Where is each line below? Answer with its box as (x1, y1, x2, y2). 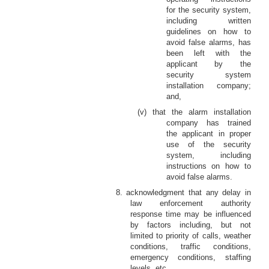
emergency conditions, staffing (130, 253, 251, 262)
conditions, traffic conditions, (130, 242, 251, 251)
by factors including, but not (130, 220, 251, 229)
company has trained (166, 118, 251, 127)
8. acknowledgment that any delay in (115, 188, 251, 197)
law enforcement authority (130, 199, 251, 208)
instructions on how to (166, 162, 251, 171)
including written (166, 16, 251, 25)
